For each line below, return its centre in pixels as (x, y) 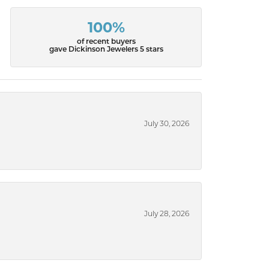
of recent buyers (106, 42)
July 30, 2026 (167, 124)
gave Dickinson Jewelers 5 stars (106, 50)
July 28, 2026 (167, 214)
